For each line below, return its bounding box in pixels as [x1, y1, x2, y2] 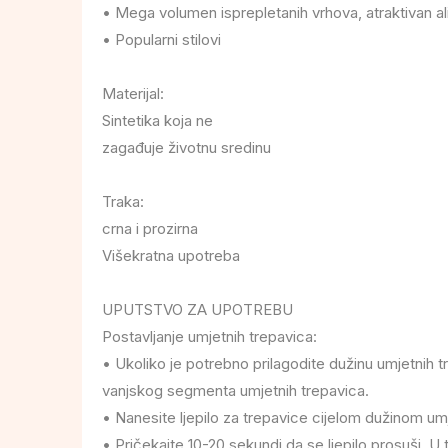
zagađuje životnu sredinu [102, 137, 271, 157]
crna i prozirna [102, 218, 198, 238]
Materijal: [102, 83, 164, 103]
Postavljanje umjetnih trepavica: [102, 326, 317, 346]
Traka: [102, 191, 144, 211]
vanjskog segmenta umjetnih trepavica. [102, 380, 369, 400]
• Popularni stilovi [102, 29, 221, 49]
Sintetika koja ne [102, 110, 213, 130]
